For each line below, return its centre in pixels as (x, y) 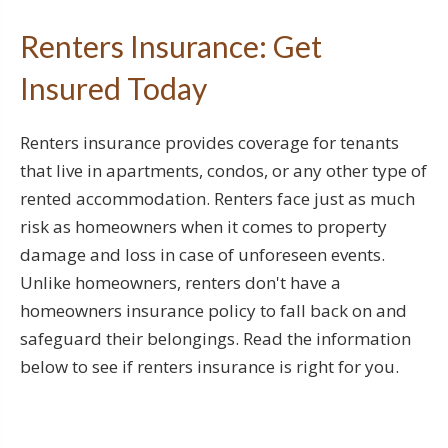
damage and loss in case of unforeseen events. (202, 254)
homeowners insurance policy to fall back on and (213, 310)
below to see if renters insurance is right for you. (209, 366)
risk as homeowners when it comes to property (203, 226)
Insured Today (113, 88)
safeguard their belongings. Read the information (215, 338)
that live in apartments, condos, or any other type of (223, 170)
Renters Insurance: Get (171, 46)
